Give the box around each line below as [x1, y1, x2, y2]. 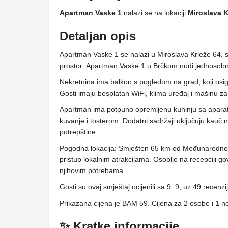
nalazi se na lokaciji [122, 9, 188, 17]
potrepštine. [60, 128, 98, 136]
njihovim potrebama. [60, 166, 125, 175]
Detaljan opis [60, 29, 136, 43]
